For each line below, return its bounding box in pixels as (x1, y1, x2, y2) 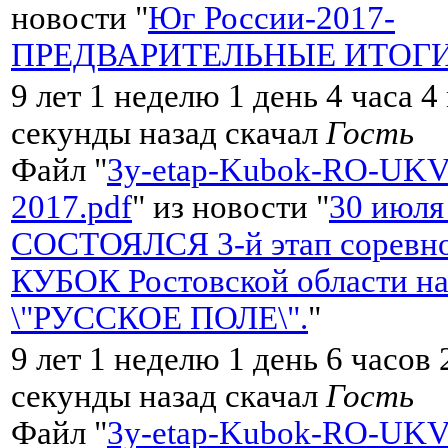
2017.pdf (11, 188, 132, 225)
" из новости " (132, 188, 329, 225)
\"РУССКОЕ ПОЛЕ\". (11, 299, 308, 336)
